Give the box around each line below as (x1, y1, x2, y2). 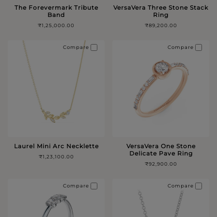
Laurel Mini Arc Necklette (14, 142, 99, 150)
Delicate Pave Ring (129, 149, 193, 157)
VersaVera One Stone (126, 142, 196, 150)
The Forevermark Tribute (14, 3, 98, 11)
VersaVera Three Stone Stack (113, 3, 208, 11)
